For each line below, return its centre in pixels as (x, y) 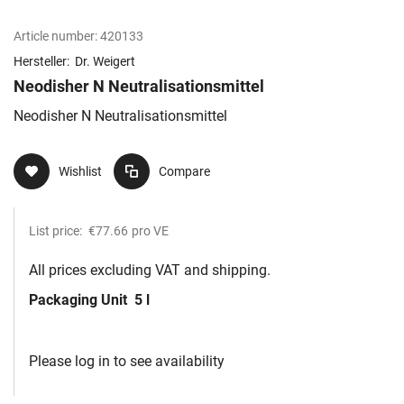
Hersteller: (43, 62)
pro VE (150, 231)
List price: (57, 231)
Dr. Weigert (105, 62)
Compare (184, 172)
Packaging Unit (80, 300)
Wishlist (80, 172)
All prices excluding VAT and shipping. (150, 271)
